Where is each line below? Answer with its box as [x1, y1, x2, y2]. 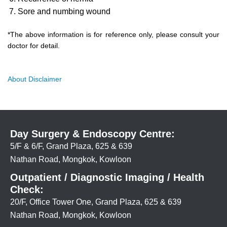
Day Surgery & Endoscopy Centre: [10, 128, 175, 140]
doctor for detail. [8, 42, 60, 50]
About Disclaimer [8, 75, 62, 84]
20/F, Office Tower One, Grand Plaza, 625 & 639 [10, 198, 181, 207]
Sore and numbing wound [18, 7, 110, 16]
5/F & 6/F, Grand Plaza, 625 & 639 [10, 142, 132, 151]
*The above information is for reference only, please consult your [8, 30, 219, 39]
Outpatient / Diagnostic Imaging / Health [10, 172, 204, 183]
